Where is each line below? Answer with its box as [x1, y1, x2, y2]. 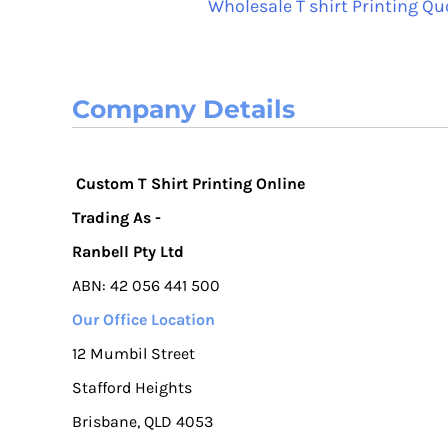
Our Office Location [72, 309, 215, 329]
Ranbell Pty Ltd [72, 241, 184, 261]
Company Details [72, 93, 295, 124]
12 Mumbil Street [72, 343, 195, 363]
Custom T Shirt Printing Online [76, 173, 305, 193]
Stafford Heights [72, 377, 192, 397]
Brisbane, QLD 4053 [72, 411, 213, 431]
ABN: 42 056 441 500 [72, 275, 220, 295]
